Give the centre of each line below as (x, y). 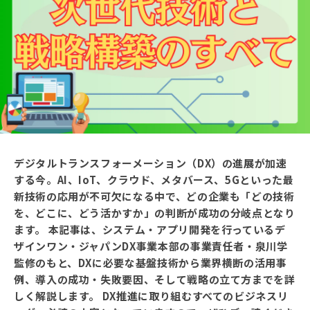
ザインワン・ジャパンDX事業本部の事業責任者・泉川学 (151, 246)
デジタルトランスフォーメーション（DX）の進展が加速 (151, 163)
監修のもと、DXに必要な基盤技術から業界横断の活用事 (151, 262)
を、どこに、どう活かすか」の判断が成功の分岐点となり (155, 212)
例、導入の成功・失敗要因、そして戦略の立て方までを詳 (155, 279)
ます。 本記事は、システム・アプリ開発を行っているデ (150, 229)
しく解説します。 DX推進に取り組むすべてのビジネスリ (151, 295)
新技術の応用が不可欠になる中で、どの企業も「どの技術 (154, 196)
